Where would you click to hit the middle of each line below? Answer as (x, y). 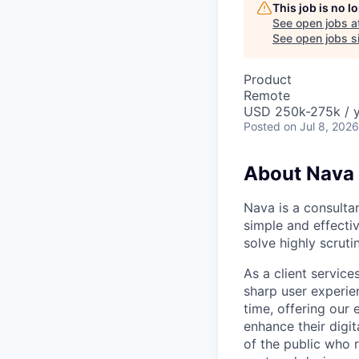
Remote (267, 95)
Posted (262, 126)
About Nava (299, 173)
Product (268, 79)
